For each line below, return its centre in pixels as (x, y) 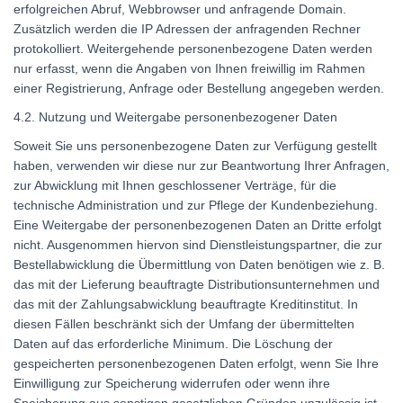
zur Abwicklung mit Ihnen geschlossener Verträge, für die (175, 185)
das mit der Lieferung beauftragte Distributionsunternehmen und (197, 284)
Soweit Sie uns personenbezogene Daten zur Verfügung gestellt (195, 145)
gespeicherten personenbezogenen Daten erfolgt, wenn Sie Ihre (196, 363)
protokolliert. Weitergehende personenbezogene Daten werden (193, 48)
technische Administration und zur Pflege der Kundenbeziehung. (196, 205)
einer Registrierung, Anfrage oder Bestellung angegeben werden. (199, 88)
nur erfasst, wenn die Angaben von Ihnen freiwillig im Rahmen (189, 68)
